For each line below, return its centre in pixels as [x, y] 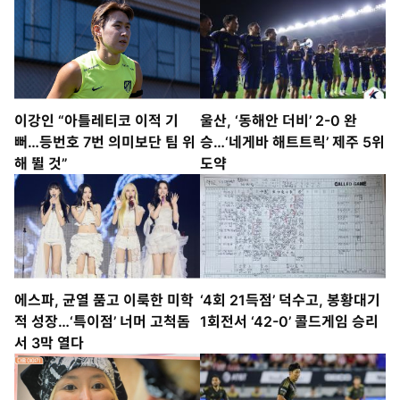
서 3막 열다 [49, 342]
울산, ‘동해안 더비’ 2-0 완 [279, 120]
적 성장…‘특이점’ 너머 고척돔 [102, 321]
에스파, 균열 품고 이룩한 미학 [104, 300]
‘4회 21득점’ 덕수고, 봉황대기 [290, 300]
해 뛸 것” [41, 163]
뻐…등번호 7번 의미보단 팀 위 [105, 142]
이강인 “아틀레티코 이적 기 [96, 120]
